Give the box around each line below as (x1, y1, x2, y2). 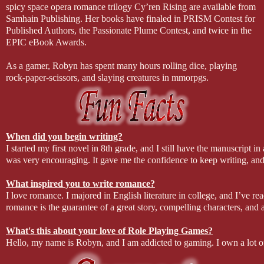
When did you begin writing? (6, 131, 123, 141)
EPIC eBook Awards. (6, 37, 87, 47)
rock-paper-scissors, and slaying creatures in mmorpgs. (6, 72, 209, 82)
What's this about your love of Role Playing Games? (6, 225, 213, 236)
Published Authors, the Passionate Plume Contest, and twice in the (6, 25, 252, 35)
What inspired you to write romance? (6, 178, 155, 189)
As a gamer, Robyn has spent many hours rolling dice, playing (6, 60, 237, 71)
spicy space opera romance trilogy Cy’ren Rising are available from (6, 1, 256, 12)
